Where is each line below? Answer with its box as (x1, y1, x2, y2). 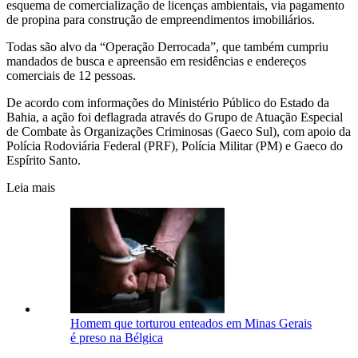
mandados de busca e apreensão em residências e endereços (6, 54, 306, 68)
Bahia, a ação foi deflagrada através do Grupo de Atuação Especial (6, 109, 343, 124)
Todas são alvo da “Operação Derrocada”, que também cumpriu (6, 39, 328, 54)
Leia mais (6, 180, 55, 194)
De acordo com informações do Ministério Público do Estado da (6, 95, 329, 109)
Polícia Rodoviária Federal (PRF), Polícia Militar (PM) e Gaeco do (6, 138, 343, 153)
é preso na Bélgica (70, 330, 163, 344)
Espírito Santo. (6, 153, 81, 167)
